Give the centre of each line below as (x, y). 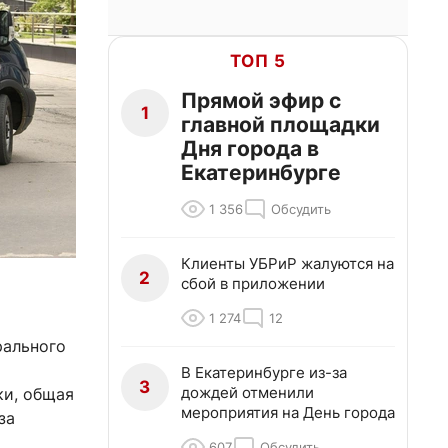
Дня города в (250, 148)
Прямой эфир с (261, 100)
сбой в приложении (253, 283)
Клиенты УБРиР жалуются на (287, 263)
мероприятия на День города (288, 412)
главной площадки (280, 124)
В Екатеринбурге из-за (264, 372)
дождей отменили (247, 392)
